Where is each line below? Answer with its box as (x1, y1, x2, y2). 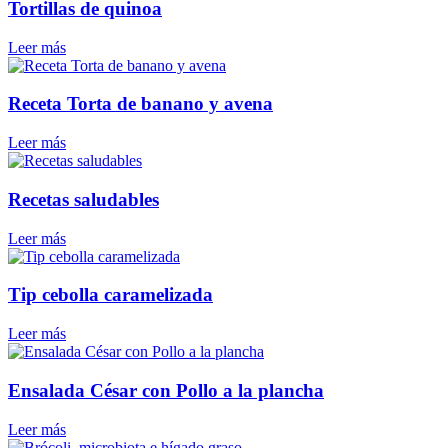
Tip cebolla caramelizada (8, 284, 213, 306)
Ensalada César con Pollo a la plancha (8, 379, 324, 401)
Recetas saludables (8, 188, 159, 210)
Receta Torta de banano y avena (8, 93, 273, 115)
